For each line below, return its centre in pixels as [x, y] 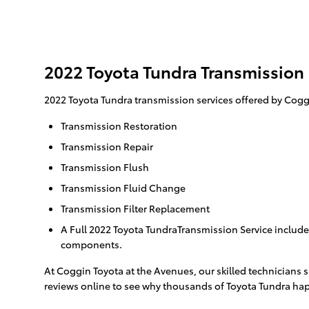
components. [91, 245]
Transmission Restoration [119, 126]
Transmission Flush [105, 167]
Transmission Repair [107, 147]
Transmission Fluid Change [123, 188]
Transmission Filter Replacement [135, 209]
